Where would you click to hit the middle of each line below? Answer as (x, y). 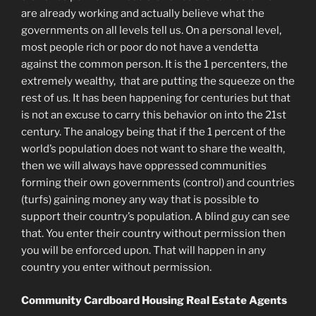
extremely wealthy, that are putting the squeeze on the (158, 81)
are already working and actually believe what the (143, 14)
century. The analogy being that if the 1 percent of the (153, 132)
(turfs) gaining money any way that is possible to (140, 200)
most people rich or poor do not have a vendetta (140, 48)
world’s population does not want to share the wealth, (153, 149)
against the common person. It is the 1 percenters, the (154, 65)
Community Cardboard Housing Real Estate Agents (154, 300)
